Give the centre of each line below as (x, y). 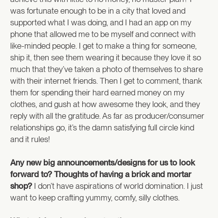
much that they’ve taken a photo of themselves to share (107, 69)
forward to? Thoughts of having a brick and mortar (101, 174)
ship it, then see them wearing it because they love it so (106, 57)
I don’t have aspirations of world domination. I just (118, 186)
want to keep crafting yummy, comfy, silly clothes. (95, 197)
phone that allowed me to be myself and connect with (103, 34)
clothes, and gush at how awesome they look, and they (105, 104)
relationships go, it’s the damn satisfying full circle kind (102, 127)
